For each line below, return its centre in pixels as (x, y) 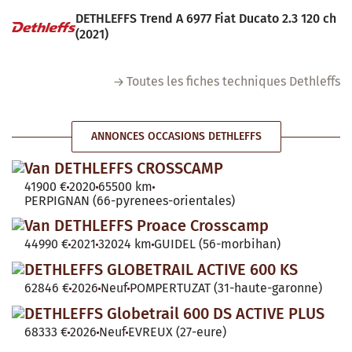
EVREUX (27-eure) (177, 332)
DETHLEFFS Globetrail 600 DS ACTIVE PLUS (174, 314)
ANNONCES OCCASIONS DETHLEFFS (176, 137)
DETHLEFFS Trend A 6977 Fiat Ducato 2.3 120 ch (205, 19)
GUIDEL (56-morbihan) (217, 244)
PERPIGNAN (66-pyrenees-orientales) (130, 201)
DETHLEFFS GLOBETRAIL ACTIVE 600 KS (161, 270)
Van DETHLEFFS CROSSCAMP (124, 169)
